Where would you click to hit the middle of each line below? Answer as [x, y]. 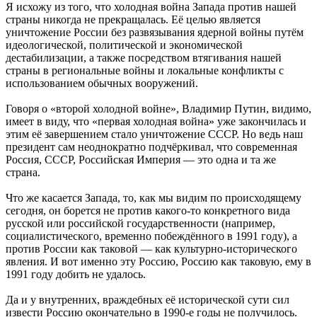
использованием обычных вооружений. [102, 83]
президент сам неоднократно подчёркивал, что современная [151, 146]
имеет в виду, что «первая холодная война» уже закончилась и [156, 121]
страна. [23, 172]
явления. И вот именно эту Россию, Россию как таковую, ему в [158, 261]
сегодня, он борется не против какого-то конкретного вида [148, 210]
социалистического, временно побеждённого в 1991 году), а [151, 236]
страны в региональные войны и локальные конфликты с [145, 70]
